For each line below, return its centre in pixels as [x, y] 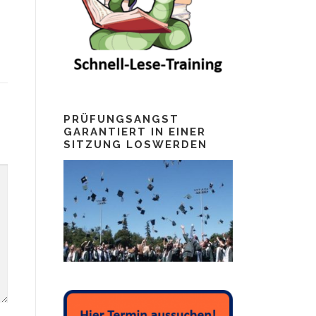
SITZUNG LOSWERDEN [135, 145]
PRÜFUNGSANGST [121, 120]
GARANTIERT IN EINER [135, 132]
